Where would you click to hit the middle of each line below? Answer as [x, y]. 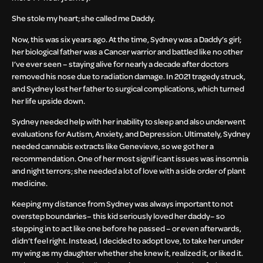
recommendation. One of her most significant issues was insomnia [130, 159]
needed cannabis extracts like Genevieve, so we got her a [113, 146]
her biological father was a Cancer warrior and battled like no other [127, 51]
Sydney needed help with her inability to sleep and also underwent [129, 122]
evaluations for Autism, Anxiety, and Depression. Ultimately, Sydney [131, 134]
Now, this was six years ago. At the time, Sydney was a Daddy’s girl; [127, 39]
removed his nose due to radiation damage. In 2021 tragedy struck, [129, 76]
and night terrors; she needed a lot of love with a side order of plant [129, 171]
